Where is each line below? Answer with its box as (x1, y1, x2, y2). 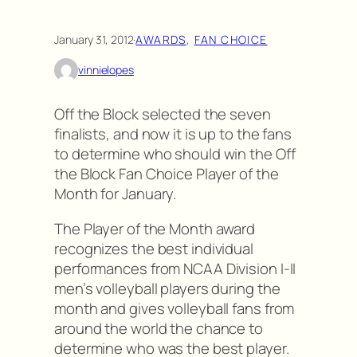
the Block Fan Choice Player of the (54, 163, 279, 185)
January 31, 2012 (54, 31, 134, 47)
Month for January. (54, 183, 177, 205)
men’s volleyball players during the (54, 277, 280, 299)
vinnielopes (78, 62, 134, 78)
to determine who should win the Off (54, 143, 296, 165)
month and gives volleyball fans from (54, 297, 295, 319)
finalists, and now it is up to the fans (54, 124, 292, 145)
